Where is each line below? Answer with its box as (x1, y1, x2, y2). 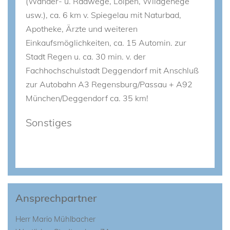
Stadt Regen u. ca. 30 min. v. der (26, 51, 146, 62)
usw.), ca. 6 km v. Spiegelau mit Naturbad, (26, 10, 181, 20)
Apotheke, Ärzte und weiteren (26, 24, 138, 34)
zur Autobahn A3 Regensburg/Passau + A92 (26, 79, 193, 89)
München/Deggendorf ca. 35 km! (26, 93, 148, 103)
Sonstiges (26, 116, 72, 129)
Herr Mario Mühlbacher (15, 214, 95, 224)
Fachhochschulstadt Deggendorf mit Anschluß (26, 65, 199, 75)
